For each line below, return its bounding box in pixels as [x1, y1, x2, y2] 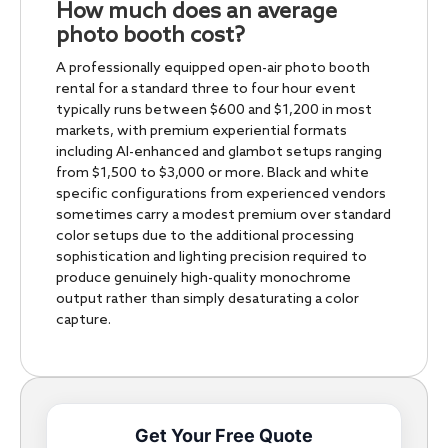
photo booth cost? [56, 22, 245, 49]
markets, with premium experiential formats [56, 122, 347, 140]
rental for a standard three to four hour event [56, 80, 356, 98]
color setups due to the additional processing [56, 227, 354, 245]
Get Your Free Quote [135, 424, 313, 446]
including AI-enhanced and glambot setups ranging [56, 143, 382, 161]
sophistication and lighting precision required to [56, 248, 367, 266]
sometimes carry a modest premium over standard [56, 206, 391, 224]
